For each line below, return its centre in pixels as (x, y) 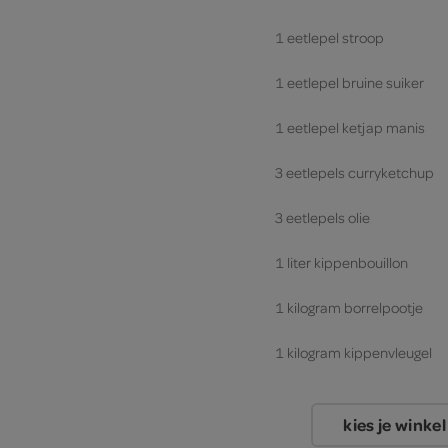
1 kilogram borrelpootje (349, 308)
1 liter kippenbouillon (341, 263)
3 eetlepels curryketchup (354, 173)
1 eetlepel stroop (329, 38)
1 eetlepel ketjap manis (350, 128)
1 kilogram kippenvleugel (353, 353)
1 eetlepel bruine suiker (349, 83)
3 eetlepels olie (322, 218)
